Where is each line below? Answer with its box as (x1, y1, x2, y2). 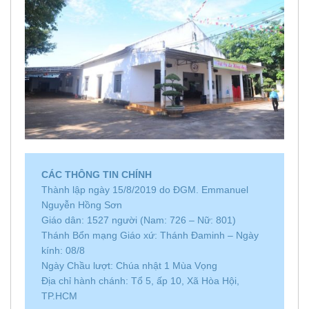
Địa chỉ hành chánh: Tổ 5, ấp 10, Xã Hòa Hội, (41, 275, 239, 286)
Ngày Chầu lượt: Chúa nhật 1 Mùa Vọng (41, 259, 217, 271)
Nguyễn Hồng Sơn (41, 199, 122, 210)
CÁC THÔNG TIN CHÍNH (41, 168, 152, 180)
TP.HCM (41, 290, 77, 301)
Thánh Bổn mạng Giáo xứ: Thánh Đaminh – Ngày (41, 229, 259, 241)
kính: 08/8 (41, 244, 85, 256)
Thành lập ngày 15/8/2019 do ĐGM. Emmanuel (41, 183, 248, 195)
